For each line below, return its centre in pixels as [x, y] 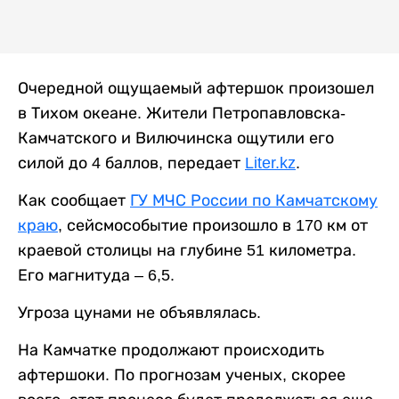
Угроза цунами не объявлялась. [139, 313]
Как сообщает [74, 201]
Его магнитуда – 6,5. [96, 276]
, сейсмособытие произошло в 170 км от [213, 226]
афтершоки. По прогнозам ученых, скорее [182, 375]
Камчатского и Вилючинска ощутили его [176, 138]
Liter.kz [270, 163]
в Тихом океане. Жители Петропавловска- [182, 114]
